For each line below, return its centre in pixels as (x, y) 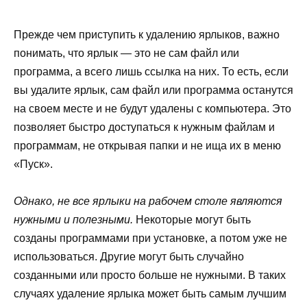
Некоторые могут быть (192, 220)
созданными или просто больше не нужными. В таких (150, 275)
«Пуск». (33, 164)
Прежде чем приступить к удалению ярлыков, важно (147, 34)
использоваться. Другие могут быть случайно (129, 257)
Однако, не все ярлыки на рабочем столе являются (148, 201)
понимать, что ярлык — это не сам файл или (126, 53)
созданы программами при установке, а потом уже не (150, 238)
